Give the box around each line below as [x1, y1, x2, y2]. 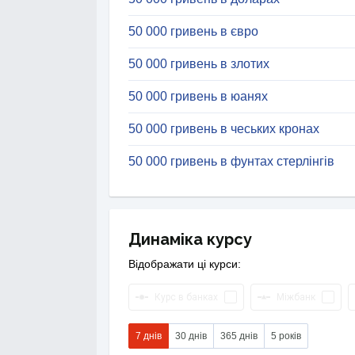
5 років [271, 330, 301, 342]
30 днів [175, 330, 207, 342]
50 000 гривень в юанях [128, 90, 268, 103]
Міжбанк [277, 292, 315, 303]
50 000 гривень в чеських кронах [128, 122, 319, 136]
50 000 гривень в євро [128, 25, 258, 38]
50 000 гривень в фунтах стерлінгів [128, 155, 334, 168]
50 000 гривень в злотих [128, 57, 269, 71]
